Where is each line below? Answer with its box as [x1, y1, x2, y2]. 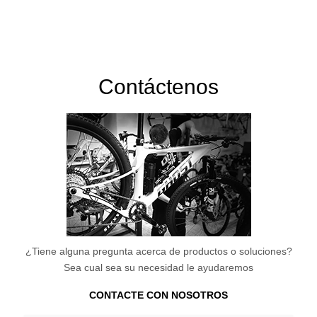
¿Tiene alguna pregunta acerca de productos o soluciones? [25, 245, 292, 257]
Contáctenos [98, 74, 219, 98]
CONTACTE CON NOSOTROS [89, 289, 228, 301]
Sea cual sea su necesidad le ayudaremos [64, 261, 253, 273]
